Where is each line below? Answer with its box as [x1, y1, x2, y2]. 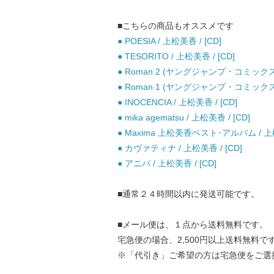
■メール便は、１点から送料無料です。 [117, 220, 268, 229]
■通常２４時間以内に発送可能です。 [117, 189, 259, 199]
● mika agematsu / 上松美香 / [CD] [117, 113, 250, 122]
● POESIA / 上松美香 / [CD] [117, 36, 221, 46]
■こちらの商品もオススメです [117, 21, 234, 31]
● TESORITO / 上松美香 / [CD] [117, 51, 235, 61]
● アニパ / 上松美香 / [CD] [117, 158, 217, 168]
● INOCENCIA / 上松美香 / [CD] [117, 97, 237, 107]
